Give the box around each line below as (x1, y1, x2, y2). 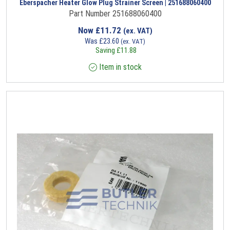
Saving (93, 46, 117, 55)
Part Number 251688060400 (68, 9, 162, 19)
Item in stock (97, 62, 142, 72)
